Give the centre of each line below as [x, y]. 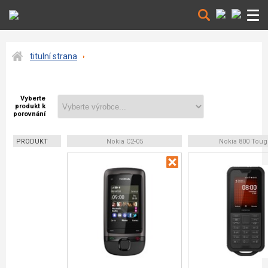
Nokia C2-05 [124, 141]
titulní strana [54, 56]
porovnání [29, 114]
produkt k [30, 106]
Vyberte [33, 98]
